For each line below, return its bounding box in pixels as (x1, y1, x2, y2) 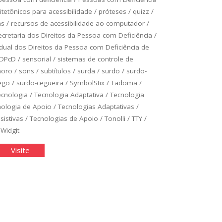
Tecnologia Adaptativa (34, 90, 104, 99)
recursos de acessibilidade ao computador (10, 18, 145, 28)
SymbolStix (69, 78, 105, 87)
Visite (10, 145, 30, 155)
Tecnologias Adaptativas (57, 102, 134, 111)
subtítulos (40, 66, 71, 75)
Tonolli (104, 113, 125, 123)
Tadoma (111, 78, 137, 87)
